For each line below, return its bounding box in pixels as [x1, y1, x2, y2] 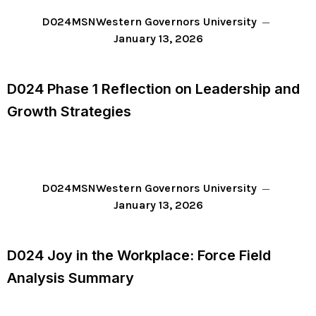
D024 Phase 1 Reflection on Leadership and [7, 80, 300, 97]
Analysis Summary [7, 269, 134, 286]
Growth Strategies [7, 103, 131, 120]
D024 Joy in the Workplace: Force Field [7, 247, 271, 264]
